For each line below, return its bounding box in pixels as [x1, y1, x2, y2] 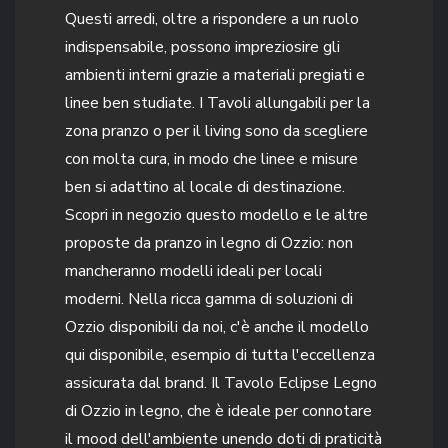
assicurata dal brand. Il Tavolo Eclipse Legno [65, 371, 377, 394]
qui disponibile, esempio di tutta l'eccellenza [65, 343, 375, 366]
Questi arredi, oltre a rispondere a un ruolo [65, 7, 359, 30]
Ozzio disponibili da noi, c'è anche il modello [65, 315, 369, 338]
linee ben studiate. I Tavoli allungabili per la [65, 91, 370, 114]
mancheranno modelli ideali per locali [65, 259, 322, 282]
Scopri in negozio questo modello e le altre [65, 203, 368, 226]
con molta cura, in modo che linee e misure [65, 147, 358, 170]
